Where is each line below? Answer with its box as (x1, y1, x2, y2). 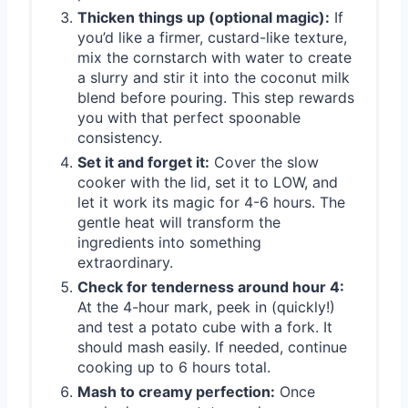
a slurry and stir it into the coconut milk (77, 67, 350, 87)
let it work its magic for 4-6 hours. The (77, 192, 345, 211)
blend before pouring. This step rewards (77, 87, 354, 107)
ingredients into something (77, 232, 261, 251)
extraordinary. (77, 252, 173, 271)
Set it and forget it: (77, 152, 209, 171)
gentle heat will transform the (77, 212, 280, 231)
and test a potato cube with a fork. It (77, 317, 332, 336)
